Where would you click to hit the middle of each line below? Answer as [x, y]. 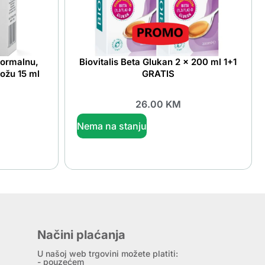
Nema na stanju [112, 126]
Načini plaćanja [82, 235]
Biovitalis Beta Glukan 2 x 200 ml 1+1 [158, 62]
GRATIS [158, 73]
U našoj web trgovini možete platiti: [108, 254]
